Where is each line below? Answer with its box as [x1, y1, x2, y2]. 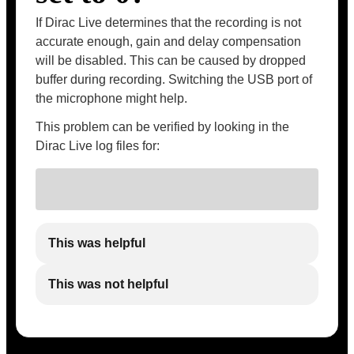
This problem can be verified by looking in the [36, 120, 289, 134]
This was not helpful [48, 277, 168, 292]
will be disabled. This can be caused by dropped [36, 54, 306, 67]
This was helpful [48, 236, 145, 250]
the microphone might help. [36, 92, 187, 105]
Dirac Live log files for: [36, 139, 160, 153]
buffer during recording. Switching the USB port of [36, 73, 312, 86]
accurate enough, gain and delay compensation [36, 35, 301, 48]
